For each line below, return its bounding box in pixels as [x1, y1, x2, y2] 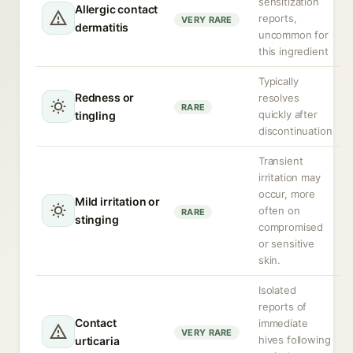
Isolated [258, 284, 296, 296]
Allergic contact [75, 2, 158, 16]
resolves [258, 91, 299, 104]
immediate [258, 317, 308, 329]
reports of [258, 300, 307, 313]
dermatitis [75, 20, 129, 34]
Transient [258, 154, 303, 167]
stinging [75, 213, 119, 226]
